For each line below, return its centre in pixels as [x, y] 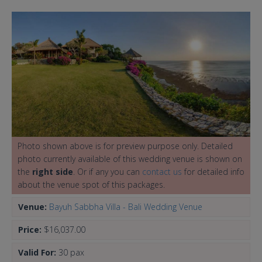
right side [53, 172]
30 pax [71, 253]
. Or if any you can [108, 172]
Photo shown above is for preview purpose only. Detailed [125, 146]
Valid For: [38, 253]
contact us [162, 172]
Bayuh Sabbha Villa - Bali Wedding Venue [126, 207]
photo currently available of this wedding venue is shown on [130, 159]
